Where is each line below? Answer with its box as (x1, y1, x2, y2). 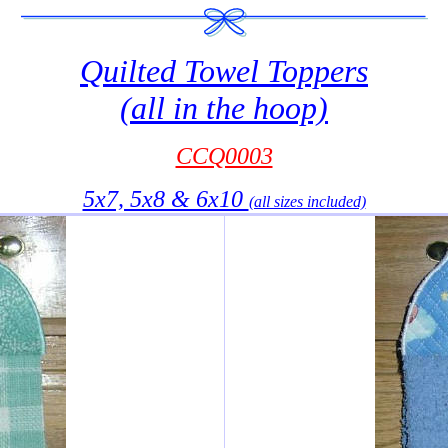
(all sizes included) (248, 193, 366, 210)
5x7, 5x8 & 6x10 (82, 186, 249, 212)
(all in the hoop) (120, 90, 328, 126)
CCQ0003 (175, 143, 273, 169)
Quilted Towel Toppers (80, 53, 368, 89)
